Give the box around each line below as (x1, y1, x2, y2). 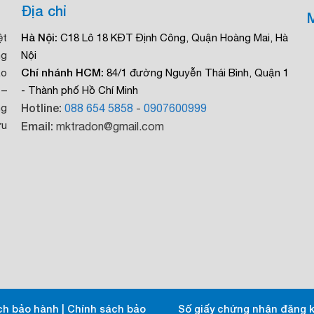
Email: (21, 119, 54, 133)
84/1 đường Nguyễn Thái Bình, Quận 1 (104, 67, 289, 79)
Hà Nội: (21, 31, 58, 44)
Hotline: (21, 101, 65, 115)
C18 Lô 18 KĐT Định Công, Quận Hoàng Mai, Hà (57, 32, 289, 44)
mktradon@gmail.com (53, 120, 165, 133)
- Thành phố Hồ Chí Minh (21, 84, 139, 97)
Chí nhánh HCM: (21, 66, 104, 79)
